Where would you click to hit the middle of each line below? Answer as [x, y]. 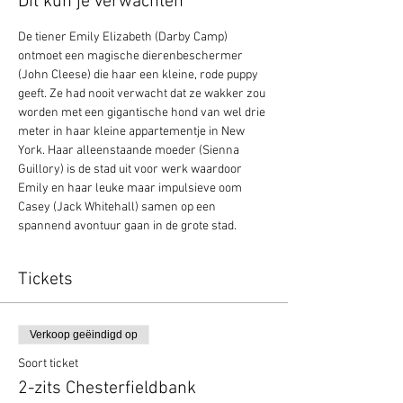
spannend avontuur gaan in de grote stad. [127, 226]
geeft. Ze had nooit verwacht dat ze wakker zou [143, 94]
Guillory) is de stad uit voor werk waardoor [131, 170]
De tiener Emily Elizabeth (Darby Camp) [124, 37]
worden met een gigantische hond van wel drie [143, 113]
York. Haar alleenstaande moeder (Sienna [130, 151]
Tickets [45, 280]
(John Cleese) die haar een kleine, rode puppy [139, 75]
